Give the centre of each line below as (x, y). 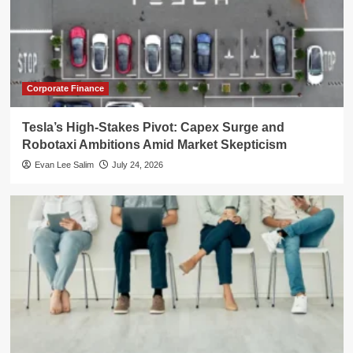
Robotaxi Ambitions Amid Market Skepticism (154, 144)
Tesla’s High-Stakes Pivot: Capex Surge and (153, 127)
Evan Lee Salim (64, 164)
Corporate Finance (65, 88)
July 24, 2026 (137, 164)
